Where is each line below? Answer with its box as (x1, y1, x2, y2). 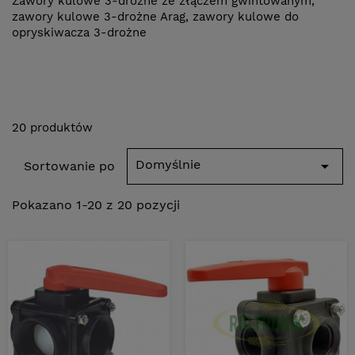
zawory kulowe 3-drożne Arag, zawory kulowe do (12, 10, 299, 24)
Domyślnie (136, 157, 200, 172)
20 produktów (12, 120, 93, 135)
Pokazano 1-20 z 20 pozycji (12, 197, 180, 212)
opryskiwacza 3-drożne (12, 25, 147, 40)
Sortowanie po (24, 158, 115, 174)
